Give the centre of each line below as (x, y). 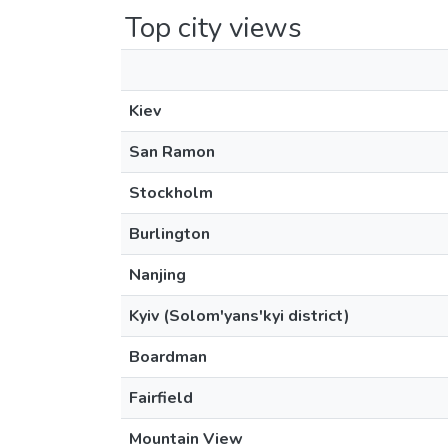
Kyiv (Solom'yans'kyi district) (239, 316)
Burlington (169, 234)
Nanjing (157, 275)
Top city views (213, 28)
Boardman (168, 357)
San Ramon (172, 152)
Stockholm (171, 193)
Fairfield (161, 398)
